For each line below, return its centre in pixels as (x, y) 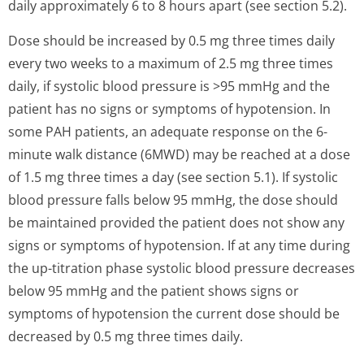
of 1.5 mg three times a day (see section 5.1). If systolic (173, 177)
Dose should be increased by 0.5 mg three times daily (171, 41)
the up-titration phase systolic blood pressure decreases (182, 268)
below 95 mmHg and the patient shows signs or (154, 291)
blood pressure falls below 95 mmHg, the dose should (173, 200)
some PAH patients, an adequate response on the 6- (168, 132)
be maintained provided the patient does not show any (176, 223)
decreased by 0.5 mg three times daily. (126, 336)
